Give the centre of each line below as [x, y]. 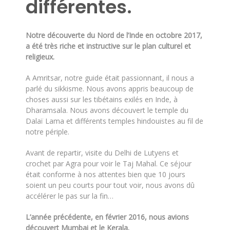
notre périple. [47, 131]
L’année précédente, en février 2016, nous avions [107, 217]
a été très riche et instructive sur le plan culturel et [108, 46]
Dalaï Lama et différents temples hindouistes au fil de [114, 121]
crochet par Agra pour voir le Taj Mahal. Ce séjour [109, 163]
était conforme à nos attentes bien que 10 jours [106, 174]
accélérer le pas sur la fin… [70, 196]
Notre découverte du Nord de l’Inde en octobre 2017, [114, 35]
